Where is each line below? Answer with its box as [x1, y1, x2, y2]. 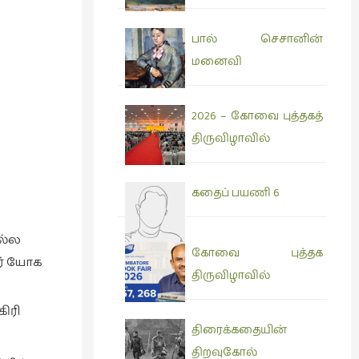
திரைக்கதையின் [192, 321, 287, 339]
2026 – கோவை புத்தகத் [192, 107, 323, 125]
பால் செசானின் [192, 30, 323, 48]
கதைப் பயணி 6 [192, 184, 280, 202]
